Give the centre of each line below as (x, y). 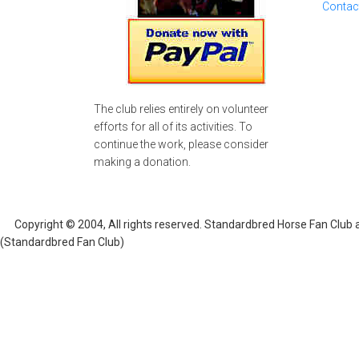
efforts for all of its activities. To (173, 127)
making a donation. (142, 162)
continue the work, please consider (181, 145)
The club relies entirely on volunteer (181, 109)
